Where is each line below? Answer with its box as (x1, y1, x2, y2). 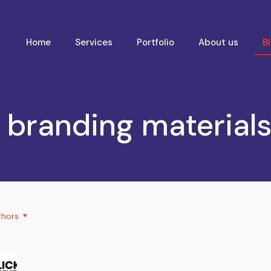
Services (74, 36, 113, 48)
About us (198, 36, 238, 48)
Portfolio (136, 36, 174, 48)
